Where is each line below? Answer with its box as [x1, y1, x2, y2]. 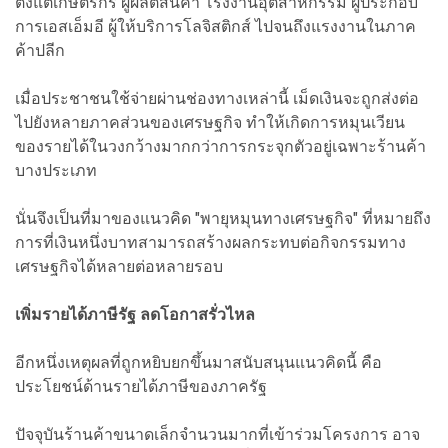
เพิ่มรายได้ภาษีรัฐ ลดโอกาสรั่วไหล [15, 304, 255, 324]
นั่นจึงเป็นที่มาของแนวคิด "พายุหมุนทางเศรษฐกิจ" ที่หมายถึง [15, 208, 431, 228]
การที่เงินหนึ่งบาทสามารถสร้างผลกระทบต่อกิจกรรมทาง [15, 232, 406, 252]
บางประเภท [15, 160, 97, 180]
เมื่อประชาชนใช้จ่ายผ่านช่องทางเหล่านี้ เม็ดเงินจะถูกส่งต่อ [15, 88, 419, 108]
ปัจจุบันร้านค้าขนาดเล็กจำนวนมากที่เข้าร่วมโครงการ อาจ [15, 424, 420, 444]
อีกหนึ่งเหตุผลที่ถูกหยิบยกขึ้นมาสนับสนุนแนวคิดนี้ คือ [15, 352, 382, 372]
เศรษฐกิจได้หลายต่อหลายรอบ [15, 256, 223, 276]
